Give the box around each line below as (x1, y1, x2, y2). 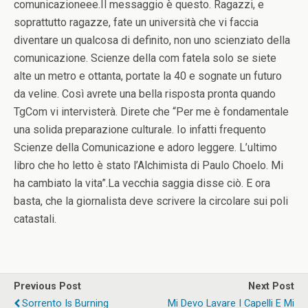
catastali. (14, 212, 56, 225)
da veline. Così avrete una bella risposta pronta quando (14, 87, 276, 100)
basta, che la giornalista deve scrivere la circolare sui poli (14, 195, 288, 208)
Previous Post (14, 280, 81, 292)
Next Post (248, 280, 294, 292)
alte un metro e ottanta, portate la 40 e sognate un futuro (14, 69, 282, 82)
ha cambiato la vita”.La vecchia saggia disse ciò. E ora (14, 177, 270, 190)
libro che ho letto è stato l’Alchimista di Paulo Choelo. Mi (14, 159, 283, 172)
